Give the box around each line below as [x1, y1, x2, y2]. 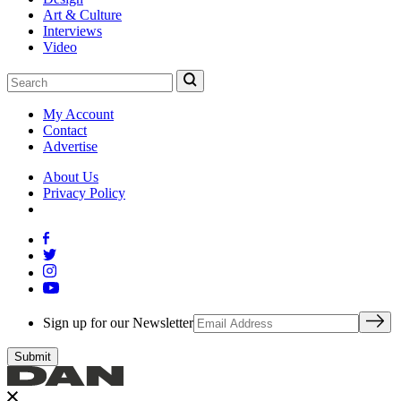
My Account [43, 106, 114, 122]
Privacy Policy [43, 184, 125, 200]
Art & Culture [43, 7, 122, 23]
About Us [43, 168, 98, 184]
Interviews [43, 23, 102, 39]
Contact [43, 122, 87, 138]
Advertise [43, 138, 98, 154]
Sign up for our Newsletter [43, 314, 193, 330]
